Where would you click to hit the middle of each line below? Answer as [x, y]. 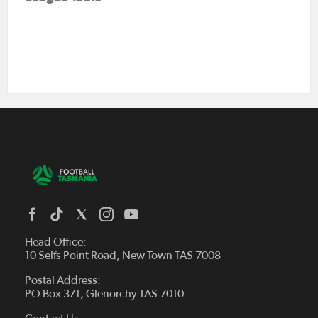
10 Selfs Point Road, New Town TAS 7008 [123, 255]
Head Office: [56, 242]
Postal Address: [63, 280]
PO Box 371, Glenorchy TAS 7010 [104, 294]
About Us [48, 308]
